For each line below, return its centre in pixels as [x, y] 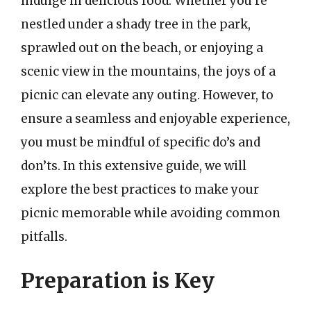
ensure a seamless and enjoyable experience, [155, 118]
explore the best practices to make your [140, 189]
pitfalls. [44, 236]
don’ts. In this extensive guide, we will [134, 166]
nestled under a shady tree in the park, [136, 24]
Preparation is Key [118, 280]
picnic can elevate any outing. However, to [147, 95]
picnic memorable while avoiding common [151, 213]
